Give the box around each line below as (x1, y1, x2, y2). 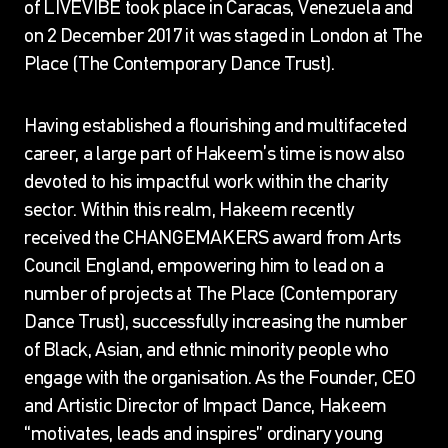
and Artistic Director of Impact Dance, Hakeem (24, 393, 387, 417)
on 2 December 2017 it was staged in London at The (24, 23, 423, 47)
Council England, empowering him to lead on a (24, 253, 384, 277)
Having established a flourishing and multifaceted (24, 113, 407, 137)
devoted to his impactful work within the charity (24, 169, 390, 193)
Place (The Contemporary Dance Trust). (24, 51, 335, 75)
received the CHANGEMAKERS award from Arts (24, 225, 402, 249)
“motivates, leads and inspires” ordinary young (24, 421, 383, 445)
